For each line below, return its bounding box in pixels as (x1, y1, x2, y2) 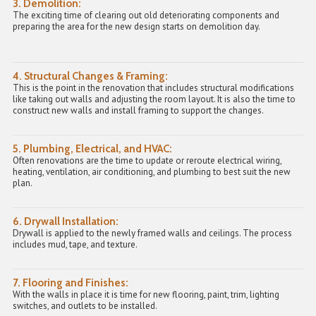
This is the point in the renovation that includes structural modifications (13, 82, 294, 95)
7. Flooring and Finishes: (13, 276, 128, 290)
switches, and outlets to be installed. (13, 300, 157, 312)
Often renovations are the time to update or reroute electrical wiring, (13, 154, 281, 167)
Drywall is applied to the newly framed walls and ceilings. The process (13, 227, 292, 240)
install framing (111, 104, 169, 117)
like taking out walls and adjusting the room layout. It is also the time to (13, 93, 296, 106)
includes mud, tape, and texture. (13, 238, 138, 251)
